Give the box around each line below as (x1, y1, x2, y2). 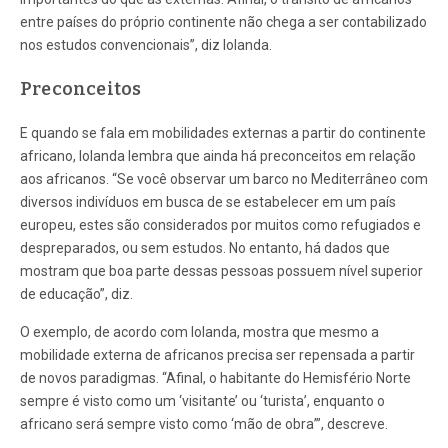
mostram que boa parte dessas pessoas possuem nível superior (20, 263, 423, 280)
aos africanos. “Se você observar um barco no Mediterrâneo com (20, 171, 428, 188)
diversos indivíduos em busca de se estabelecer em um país (20, 194, 396, 211)
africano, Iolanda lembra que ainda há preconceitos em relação (20, 148, 416, 165)
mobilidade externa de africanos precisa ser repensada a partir (20, 347, 415, 364)
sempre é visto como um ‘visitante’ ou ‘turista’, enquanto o (20, 393, 385, 410)
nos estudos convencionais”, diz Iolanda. (20, 37, 272, 54)
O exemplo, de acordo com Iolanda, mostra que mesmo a (20, 324, 379, 341)
